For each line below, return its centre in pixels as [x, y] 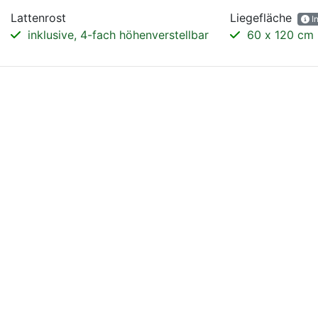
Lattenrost [38, 17]
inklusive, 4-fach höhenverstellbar [116, 34]
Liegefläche [261, 17]
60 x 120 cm [279, 34]
